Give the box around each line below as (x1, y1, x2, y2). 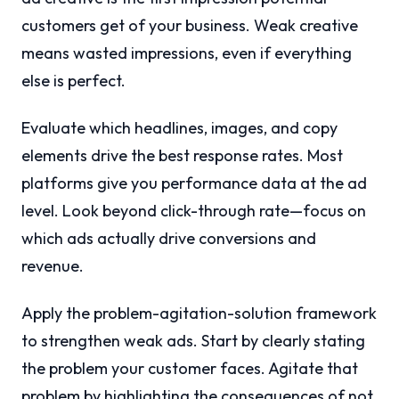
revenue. (21, 256, 84, 277)
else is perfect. (21, 70, 126, 92)
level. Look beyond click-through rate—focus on (21, 200, 366, 222)
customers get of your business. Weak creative (21, 15, 358, 37)
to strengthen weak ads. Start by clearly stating (21, 330, 365, 352)
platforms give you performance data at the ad (21, 173, 367, 194)
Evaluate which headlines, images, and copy (21, 118, 338, 139)
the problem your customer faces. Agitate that (21, 358, 358, 379)
